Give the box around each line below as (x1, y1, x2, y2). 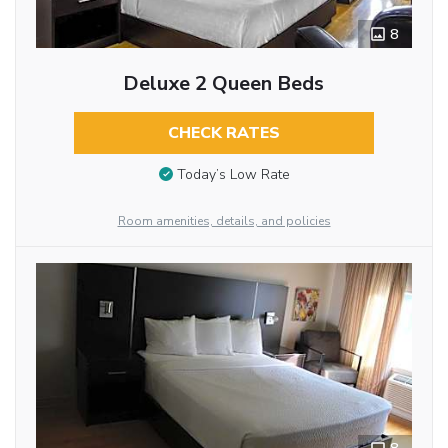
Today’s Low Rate (176, 164, 290, 184)
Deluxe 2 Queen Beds (123, 70, 325, 98)
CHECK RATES (167, 122, 280, 145)
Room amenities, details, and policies (117, 213, 331, 230)
